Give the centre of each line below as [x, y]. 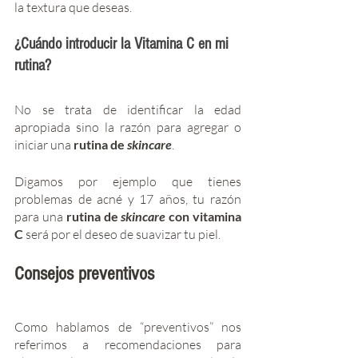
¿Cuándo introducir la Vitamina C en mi [123, 44]
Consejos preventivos [84, 273]
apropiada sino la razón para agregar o [128, 127]
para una [40, 216]
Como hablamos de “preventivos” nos [128, 326]
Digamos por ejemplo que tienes [128, 181]
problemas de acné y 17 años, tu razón [128, 199]
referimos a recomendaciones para [128, 344]
